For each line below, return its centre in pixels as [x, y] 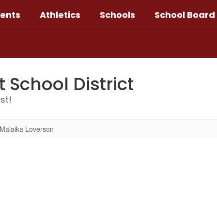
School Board [185, 15]
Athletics [60, 15]
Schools [117, 15]
